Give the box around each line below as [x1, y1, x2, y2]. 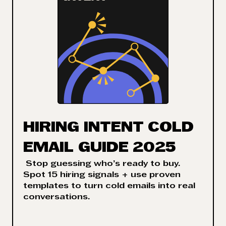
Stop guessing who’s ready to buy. [23, 160, 180, 168]
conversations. [23, 194, 90, 201]
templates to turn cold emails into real [23, 183, 195, 190]
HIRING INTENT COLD [23, 122, 194, 135]
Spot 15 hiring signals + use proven [23, 172, 181, 179]
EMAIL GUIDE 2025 [23, 142, 176, 155]
